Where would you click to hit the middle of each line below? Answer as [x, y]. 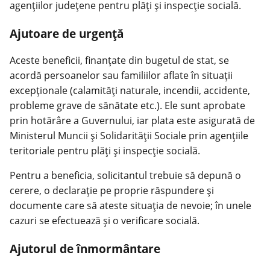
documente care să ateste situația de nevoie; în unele [130, 206]
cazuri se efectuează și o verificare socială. [105, 221]
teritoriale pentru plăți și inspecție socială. [105, 151]
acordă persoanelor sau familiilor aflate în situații [121, 76]
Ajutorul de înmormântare [85, 249]
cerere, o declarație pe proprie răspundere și [112, 191]
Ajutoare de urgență [67, 33]
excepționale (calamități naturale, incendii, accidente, [130, 91]
